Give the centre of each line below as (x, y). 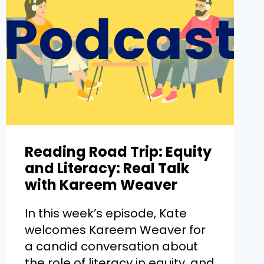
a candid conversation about (111, 247)
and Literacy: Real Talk (107, 169)
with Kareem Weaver (101, 185)
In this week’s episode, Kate (105, 214)
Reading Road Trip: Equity (118, 152)
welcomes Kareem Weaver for (115, 230)
